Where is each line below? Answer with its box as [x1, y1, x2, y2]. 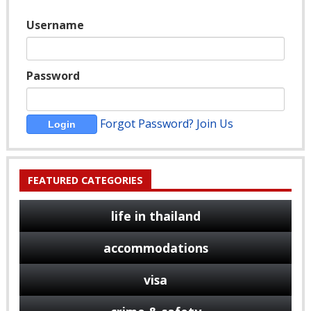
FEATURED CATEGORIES [28, 174, 143, 187]
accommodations [103, 239, 208, 257]
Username [26, 17, 84, 33]
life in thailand [110, 208, 201, 225]
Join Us [196, 115, 233, 131]
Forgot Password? [100, 115, 194, 131]
